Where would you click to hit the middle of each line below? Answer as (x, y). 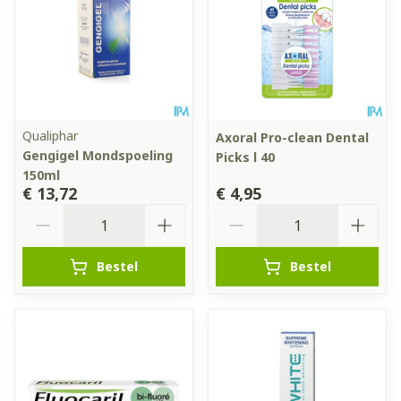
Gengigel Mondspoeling (98, 155)
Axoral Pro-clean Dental (292, 137)
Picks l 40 (245, 157)
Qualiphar (50, 135)
